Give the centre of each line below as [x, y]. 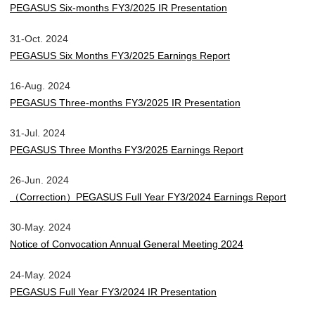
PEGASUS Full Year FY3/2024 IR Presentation [113, 291]
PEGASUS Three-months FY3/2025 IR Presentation [125, 102]
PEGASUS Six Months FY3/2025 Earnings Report [120, 55]
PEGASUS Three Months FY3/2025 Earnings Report [127, 150]
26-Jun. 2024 [39, 180]
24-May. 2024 [40, 275]
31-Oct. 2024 [39, 38]
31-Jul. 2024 [38, 133]
